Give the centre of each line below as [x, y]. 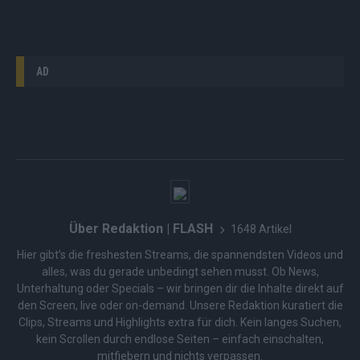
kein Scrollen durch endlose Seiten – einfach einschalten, [180, 340]
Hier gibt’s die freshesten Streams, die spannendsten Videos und [180, 255]
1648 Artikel [261, 229]
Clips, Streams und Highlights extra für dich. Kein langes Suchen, [180, 323]
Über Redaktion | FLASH [141, 229]
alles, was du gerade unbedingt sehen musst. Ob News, [180, 272]
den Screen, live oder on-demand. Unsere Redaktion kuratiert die [180, 306]
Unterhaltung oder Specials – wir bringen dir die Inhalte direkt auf [180, 289]
